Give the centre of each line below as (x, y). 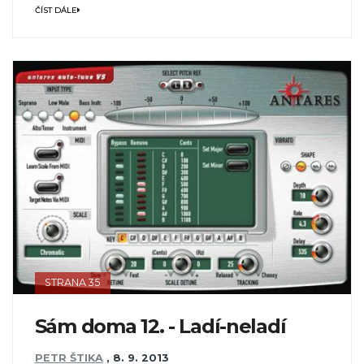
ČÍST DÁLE (56, 10)
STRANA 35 (73, 283)
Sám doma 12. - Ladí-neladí (160, 327)
